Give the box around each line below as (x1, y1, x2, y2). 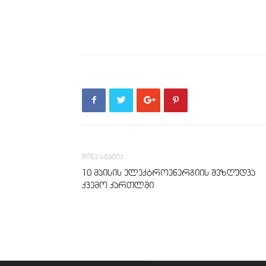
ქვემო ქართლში (82, 179, 154, 191)
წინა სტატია (82, 151, 123, 161)
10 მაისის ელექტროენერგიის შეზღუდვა (82, 167, 255, 178)
